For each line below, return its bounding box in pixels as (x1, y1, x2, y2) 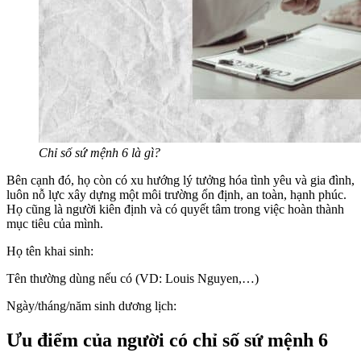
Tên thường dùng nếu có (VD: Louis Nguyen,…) (6, 272, 259, 286)
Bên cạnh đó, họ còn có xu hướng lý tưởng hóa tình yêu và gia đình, (6, 173, 355, 188)
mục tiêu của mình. (6, 217, 103, 231)
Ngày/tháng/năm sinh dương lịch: (6, 299, 176, 313)
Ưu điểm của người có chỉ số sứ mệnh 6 (6, 330, 328, 351)
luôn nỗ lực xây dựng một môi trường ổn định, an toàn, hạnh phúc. (6, 188, 346, 202)
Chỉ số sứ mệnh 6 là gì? (39, 146, 160, 160)
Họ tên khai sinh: (6, 244, 93, 259)
